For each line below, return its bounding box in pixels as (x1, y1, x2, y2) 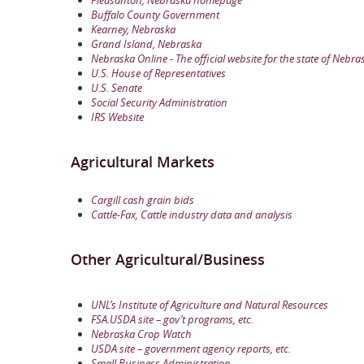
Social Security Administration (91, 94, 230, 110)
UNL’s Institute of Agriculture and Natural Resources (91, 297, 328, 312)
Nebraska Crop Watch (91, 326, 192, 341)
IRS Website (91, 109, 144, 124)
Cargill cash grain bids (91, 192, 194, 207)
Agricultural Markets (71, 151, 214, 171)
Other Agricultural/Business (71, 249, 265, 269)
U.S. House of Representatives (91, 65, 226, 80)
